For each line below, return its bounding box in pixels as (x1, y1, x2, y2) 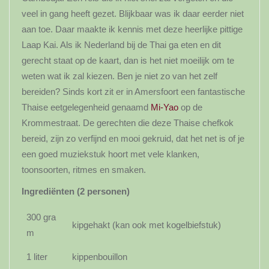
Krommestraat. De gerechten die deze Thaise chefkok (22, 117, 234, 128)
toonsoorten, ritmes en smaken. (22, 164, 146, 175)
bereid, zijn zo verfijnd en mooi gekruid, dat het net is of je (22, 133, 244, 144)
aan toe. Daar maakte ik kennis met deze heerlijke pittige (22, 23, 243, 34)
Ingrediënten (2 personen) (22, 186, 130, 196)
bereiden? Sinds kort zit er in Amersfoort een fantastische (22, 86, 245, 97)
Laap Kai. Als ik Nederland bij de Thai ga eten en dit (22, 39, 221, 50)
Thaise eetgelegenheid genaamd (22, 101, 151, 112)
